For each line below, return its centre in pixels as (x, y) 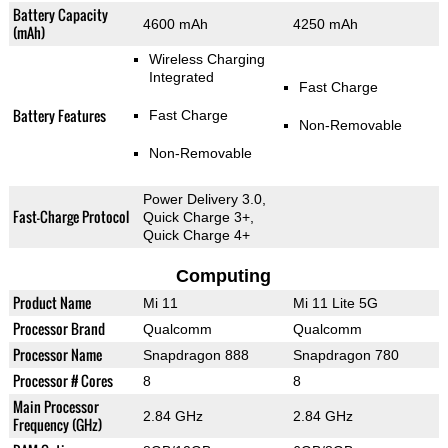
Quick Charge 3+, (198, 217)
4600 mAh (175, 24)
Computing (224, 276)
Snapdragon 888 (195, 355)
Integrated (181, 77)
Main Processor (55, 407)
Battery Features (59, 116)
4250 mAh (325, 24)
